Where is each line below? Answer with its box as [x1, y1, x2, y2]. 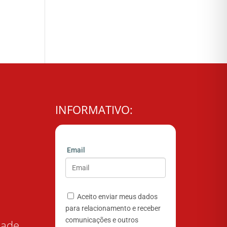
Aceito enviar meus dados [75, 193, 158, 201]
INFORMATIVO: [55, 102, 133, 118]
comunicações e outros [65, 216, 138, 224]
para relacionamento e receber [65, 204, 161, 213]
